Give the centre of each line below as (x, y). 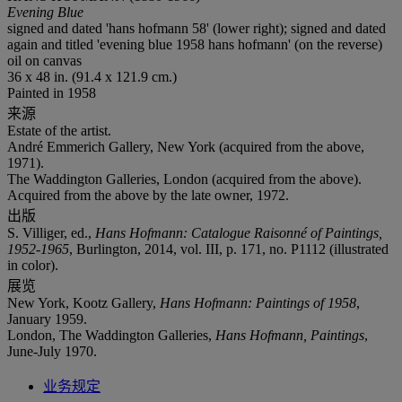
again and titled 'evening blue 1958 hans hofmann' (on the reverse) (195, 44)
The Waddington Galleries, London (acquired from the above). (184, 179)
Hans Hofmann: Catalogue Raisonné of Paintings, (239, 232)
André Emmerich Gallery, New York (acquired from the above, (186, 146)
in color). (33, 265)
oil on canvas (44, 60)
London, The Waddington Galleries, (111, 335)
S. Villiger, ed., (51, 232)
